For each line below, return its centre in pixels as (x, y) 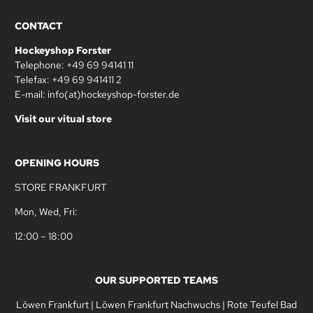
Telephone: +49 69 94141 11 (74, 65)
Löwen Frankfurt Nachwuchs (158, 304)
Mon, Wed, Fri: (46, 211)
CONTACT (38, 26)
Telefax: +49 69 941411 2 (68, 79)
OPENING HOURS (57, 162)
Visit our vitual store (63, 118)
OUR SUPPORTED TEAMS (156, 280)
